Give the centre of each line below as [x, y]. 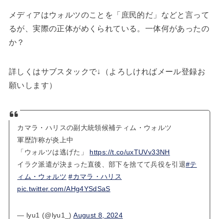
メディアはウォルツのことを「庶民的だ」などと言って [109, 15]
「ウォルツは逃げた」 [54, 152]
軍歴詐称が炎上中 [45, 140]
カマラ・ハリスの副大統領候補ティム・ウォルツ [95, 127]
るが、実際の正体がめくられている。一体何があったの [109, 28]
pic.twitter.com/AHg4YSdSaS [64, 188]
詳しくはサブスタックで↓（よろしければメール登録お [107, 71]
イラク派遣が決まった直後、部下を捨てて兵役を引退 [102, 164]
